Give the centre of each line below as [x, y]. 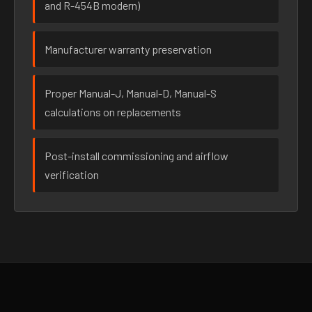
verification [72, 174]
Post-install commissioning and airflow [136, 156]
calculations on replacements [113, 112]
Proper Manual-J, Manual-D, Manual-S [131, 93]
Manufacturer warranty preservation [128, 49]
